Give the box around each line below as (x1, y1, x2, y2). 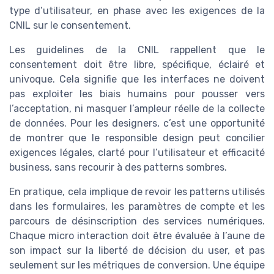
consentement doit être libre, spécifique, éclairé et (9, 59, 265, 71)
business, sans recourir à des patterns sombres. (9, 161, 227, 174)
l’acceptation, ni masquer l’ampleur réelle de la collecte (9, 103, 265, 115)
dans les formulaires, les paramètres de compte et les (9, 201, 265, 213)
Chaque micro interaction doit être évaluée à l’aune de (9, 230, 265, 242)
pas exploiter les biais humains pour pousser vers (9, 88, 265, 100)
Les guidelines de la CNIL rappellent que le (9, 44, 265, 56)
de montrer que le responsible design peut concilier (9, 132, 265, 144)
